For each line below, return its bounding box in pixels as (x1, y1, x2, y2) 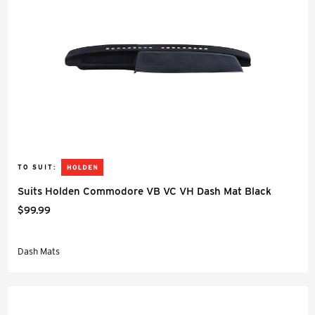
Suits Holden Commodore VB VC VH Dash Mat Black (18, 185, 271, 198)
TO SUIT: (18, 163, 56, 171)
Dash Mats (18, 246, 60, 257)
